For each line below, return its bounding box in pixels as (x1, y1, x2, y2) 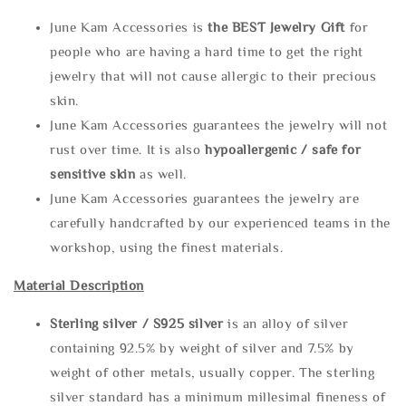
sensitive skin (50, 167, 136, 181)
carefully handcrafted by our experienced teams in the (50, 216, 391, 230)
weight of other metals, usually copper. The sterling (50, 365, 375, 380)
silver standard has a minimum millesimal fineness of (50, 390, 386, 404)
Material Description (14, 278, 144, 293)
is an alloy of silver (227, 316, 349, 331)
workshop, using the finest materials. (50, 240, 284, 255)
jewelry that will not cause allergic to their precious (50, 69, 377, 83)
